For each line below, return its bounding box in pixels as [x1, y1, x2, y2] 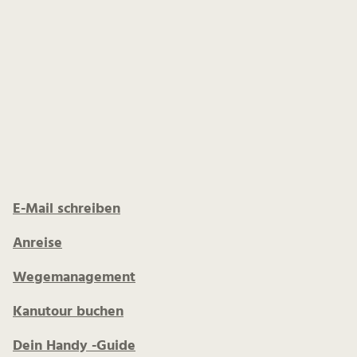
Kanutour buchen [13, 300, 124, 324]
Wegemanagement [13, 266, 135, 289]
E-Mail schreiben [13, 198, 120, 221]
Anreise [13, 232, 62, 255]
